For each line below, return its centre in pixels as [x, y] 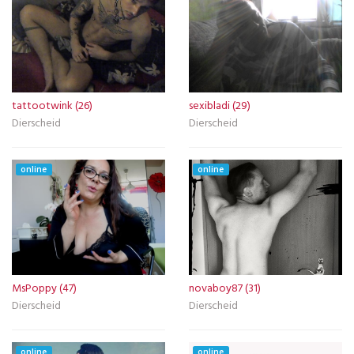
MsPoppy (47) [44, 288]
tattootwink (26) [52, 106]
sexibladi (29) [220, 106]
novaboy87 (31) [225, 288]
